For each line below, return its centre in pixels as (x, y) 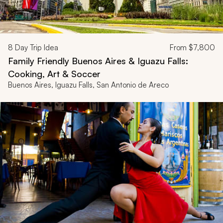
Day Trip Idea (36, 47)
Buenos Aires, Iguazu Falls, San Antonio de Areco (88, 85)
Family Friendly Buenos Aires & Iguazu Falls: (98, 60)
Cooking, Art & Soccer (54, 73)
